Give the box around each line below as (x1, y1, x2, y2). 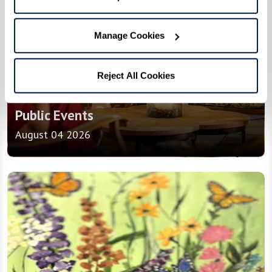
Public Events (15, 106, 93, 124)
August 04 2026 (15, 127, 90, 142)
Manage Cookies (93, 30, 165, 41)
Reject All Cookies (97, 70, 175, 81)
